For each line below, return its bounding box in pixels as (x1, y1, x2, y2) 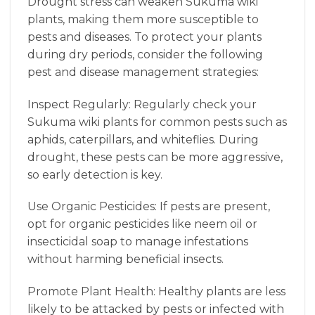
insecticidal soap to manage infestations (27, 235, 248, 249)
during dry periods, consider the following (27, 47, 263, 61)
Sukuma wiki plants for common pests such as (27, 115, 287, 129)
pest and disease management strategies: (27, 65, 259, 79)
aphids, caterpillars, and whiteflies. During (27, 132, 259, 146)
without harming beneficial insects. (27, 252, 224, 266)
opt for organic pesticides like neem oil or (27, 217, 257, 231)
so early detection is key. (27, 167, 162, 181)
